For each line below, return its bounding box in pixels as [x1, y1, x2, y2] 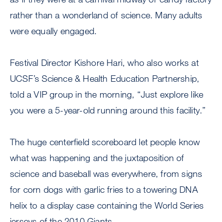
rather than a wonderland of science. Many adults [10, 9, 203, 21]
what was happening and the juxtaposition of [10, 152, 184, 164]
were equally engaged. [10, 25, 97, 37]
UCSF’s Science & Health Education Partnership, [10, 73, 200, 84]
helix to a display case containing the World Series [10, 200, 204, 211]
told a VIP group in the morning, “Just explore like [10, 89, 204, 100]
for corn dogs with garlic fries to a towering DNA [10, 184, 198, 195]
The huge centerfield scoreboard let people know [10, 136, 200, 148]
